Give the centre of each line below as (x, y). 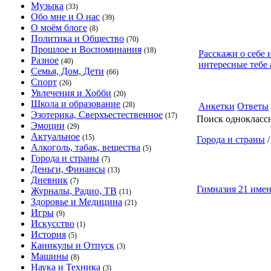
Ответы (253, 106)
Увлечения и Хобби (71, 93)
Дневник (49, 180)
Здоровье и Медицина (77, 202)
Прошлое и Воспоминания (86, 49)
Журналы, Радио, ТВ (74, 191)
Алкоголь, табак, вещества (86, 147)
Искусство (53, 224)
